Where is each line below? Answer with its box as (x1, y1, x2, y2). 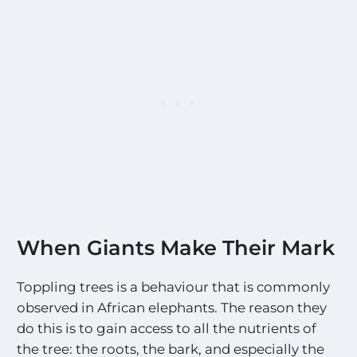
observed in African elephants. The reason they (17, 299, 328, 316)
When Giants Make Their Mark (17, 234, 335, 260)
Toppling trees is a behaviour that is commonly (17, 278, 331, 295)
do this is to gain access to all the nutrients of (17, 320, 317, 336)
